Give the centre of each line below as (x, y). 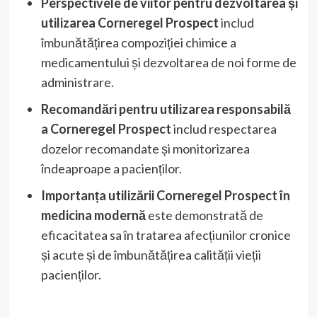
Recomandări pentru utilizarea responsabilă (166, 109)
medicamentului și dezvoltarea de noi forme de (168, 62)
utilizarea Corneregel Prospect (129, 22)
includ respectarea (224, 128)
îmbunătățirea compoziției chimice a (138, 42)
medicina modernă (93, 215)
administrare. (77, 82)
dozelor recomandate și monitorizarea (145, 148)
